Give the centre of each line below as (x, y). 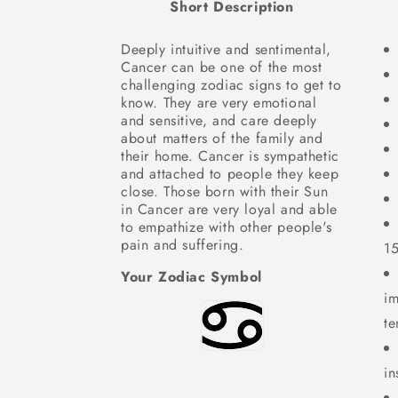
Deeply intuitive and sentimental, (226, 49)
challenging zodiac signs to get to (231, 85)
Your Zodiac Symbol (191, 277)
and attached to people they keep (230, 174)
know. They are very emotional (219, 103)
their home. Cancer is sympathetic (230, 156)
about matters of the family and (222, 138)
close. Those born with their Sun (225, 191)
